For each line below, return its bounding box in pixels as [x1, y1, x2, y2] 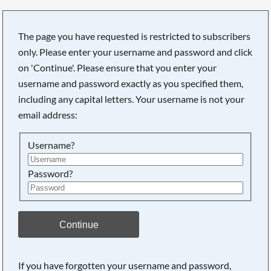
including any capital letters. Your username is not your [18, 93, 245, 105]
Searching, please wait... [92, 64, 189, 76]
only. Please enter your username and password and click [18, 46, 253, 57]
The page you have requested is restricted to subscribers [18, 30, 251, 42]
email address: [18, 109, 78, 120]
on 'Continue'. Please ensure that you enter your [18, 62, 217, 73]
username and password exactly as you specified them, [18, 77, 244, 89]
